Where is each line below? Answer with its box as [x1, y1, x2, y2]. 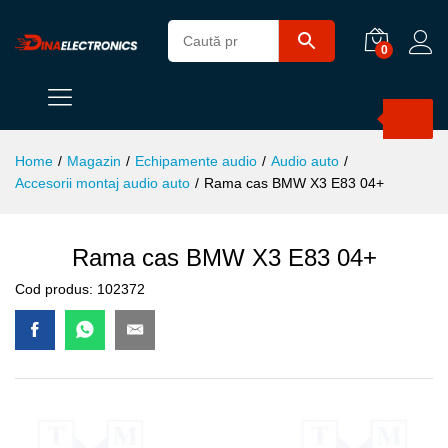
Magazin [67, 153, 121, 169]
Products [94, 96, 150, 113]
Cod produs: [15, 281, 97, 297]
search [94, 110, 137, 127]
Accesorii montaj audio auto [15, 175, 190, 191]
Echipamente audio [135, 153, 257, 169]
